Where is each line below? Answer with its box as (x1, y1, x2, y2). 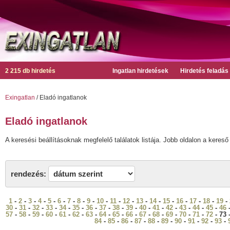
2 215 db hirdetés (5, 67, 55, 74)
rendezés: (11, 169, 46, 178)
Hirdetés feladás (180, 67, 228, 74)
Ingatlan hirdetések (112, 67, 168, 74)
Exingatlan (5, 94, 35, 101)
